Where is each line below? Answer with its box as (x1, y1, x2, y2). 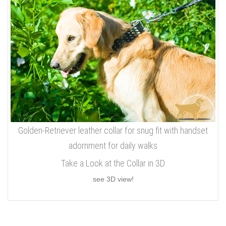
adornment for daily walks (69, 140, 157, 151)
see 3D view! (92, 175, 134, 183)
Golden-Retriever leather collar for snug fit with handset (18, 125, 208, 136)
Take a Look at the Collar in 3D (61, 157, 165, 168)
